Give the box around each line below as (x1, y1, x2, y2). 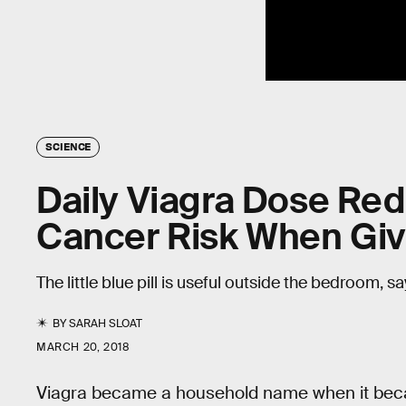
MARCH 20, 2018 (36, 339, 130, 354)
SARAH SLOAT (69, 315, 143, 331)
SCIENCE (45, 139, 92, 152)
